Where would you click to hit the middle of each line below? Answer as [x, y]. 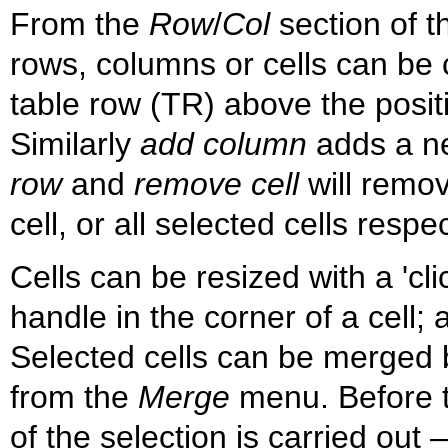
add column [223, 144]
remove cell [216, 184]
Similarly [75, 144]
